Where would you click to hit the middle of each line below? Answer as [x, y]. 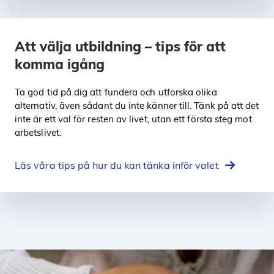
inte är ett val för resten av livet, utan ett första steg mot [133, 119]
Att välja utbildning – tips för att [120, 46]
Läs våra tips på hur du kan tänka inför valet [117, 165]
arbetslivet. [38, 132]
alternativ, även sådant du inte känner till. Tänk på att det [137, 105]
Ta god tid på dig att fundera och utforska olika [116, 92]
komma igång [60, 64]
